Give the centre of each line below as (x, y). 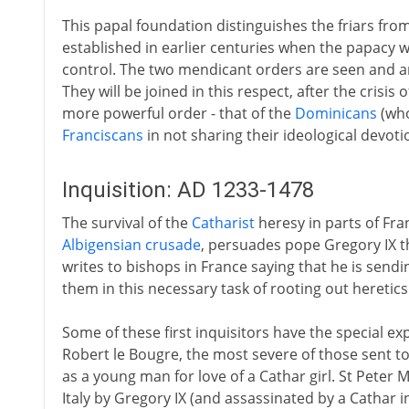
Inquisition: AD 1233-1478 (188, 190)
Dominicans (336, 113)
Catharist (223, 223)
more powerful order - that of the (178, 113)
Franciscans (102, 135)
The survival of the (126, 223)
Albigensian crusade (131, 245)
